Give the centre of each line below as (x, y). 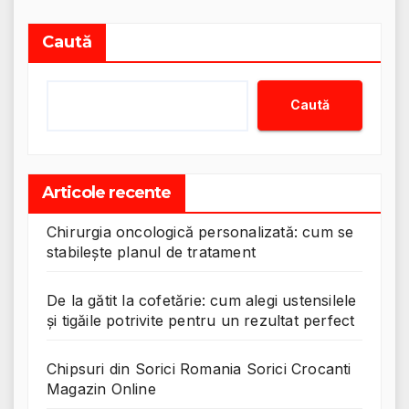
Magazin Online (101, 388)
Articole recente (107, 192)
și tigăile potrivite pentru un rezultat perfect (201, 320)
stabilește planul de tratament (151, 252)
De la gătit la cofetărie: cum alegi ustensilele (202, 300)
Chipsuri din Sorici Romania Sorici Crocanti (199, 368)
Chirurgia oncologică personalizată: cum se (200, 231)
